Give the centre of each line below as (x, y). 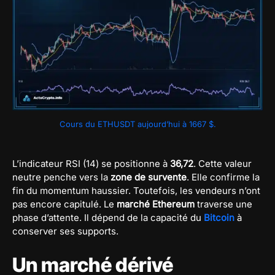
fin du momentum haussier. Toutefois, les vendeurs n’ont (136, 190)
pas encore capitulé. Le (64, 204)
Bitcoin (219, 217)
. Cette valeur (223, 163)
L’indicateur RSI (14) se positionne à (91, 163)
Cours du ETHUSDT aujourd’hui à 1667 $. (137, 124)
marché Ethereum (156, 204)
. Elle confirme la (223, 177)
